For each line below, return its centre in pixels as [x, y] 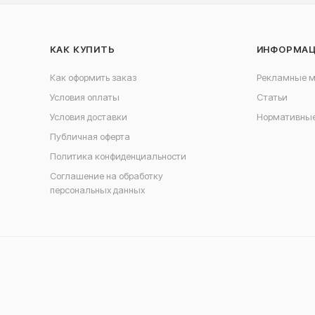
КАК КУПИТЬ [82, 49]
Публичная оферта [90, 136]
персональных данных [97, 190]
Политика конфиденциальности [118, 156]
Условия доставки [88, 117]
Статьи [272, 97]
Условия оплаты [84, 97]
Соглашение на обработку [106, 176]
